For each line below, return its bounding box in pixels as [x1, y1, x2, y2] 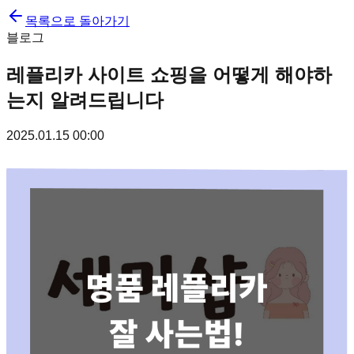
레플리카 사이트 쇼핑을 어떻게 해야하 [6, 63, 332, 85]
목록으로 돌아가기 [25, 14, 130, 28]
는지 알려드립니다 [6, 88, 164, 111]
